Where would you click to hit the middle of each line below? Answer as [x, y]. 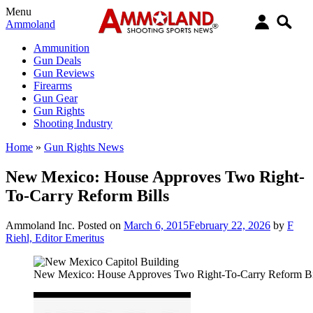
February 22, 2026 [230, 225]
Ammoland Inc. [40, 225]
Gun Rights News [84, 147]
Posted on [101, 225]
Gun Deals [57, 60]
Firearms [53, 86]
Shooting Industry [73, 123]
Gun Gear [56, 98]
